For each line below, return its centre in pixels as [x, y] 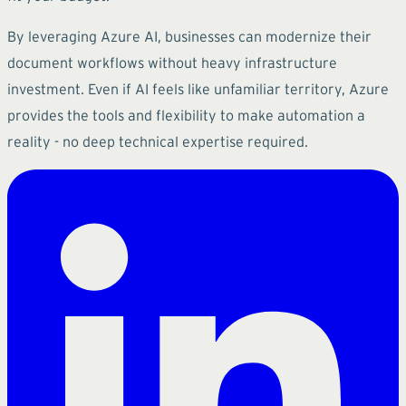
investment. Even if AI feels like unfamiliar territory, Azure [198, 88]
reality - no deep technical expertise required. [158, 141]
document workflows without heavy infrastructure [172, 62]
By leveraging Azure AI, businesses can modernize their [189, 36]
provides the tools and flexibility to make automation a [186, 115]
